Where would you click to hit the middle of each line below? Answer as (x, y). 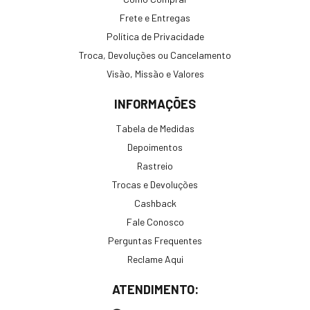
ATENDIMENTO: (155, 290)
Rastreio (155, 166)
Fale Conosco (155, 222)
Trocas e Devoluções (155, 185)
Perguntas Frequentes (155, 241)
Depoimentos (155, 147)
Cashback (155, 203)
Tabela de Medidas (155, 129)
